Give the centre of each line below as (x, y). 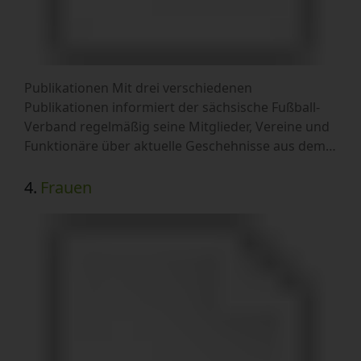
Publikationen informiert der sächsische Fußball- (172, 108)
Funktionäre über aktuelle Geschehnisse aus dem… (180, 146)
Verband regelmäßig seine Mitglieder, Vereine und (177, 127)
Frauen (66, 188)
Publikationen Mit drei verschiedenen (138, 88)
